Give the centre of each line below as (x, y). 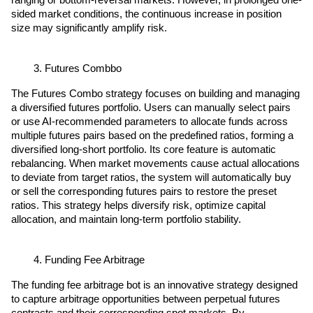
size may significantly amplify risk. (89, 28)
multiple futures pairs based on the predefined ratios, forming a (152, 136)
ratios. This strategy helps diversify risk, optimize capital (138, 206)
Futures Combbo (83, 69)
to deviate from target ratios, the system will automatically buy (151, 178)
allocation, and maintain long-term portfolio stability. (126, 220)
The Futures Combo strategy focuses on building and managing (155, 94)
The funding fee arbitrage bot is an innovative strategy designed (154, 285)
